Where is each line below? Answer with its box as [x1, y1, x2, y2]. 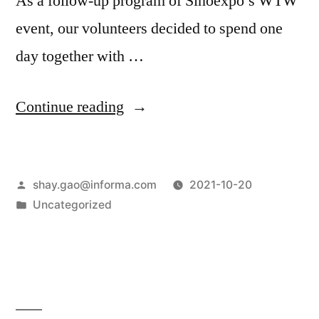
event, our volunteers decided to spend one [16, 18, 283, 38]
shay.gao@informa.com [32, 177, 157, 192]
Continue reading [16, 96, 124, 117]
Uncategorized [32, 197, 112, 211]
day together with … [16, 46, 144, 66]
